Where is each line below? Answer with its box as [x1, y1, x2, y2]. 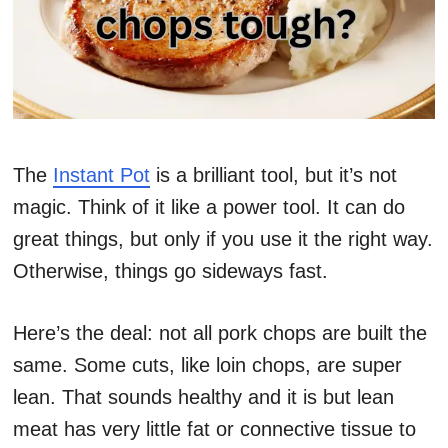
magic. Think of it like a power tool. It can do [13, 196, 405, 219]
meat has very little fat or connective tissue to [13, 418, 416, 441]
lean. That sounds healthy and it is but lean [13, 386, 394, 409]
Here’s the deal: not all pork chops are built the [13, 322, 427, 345]
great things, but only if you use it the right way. [13, 228, 433, 251]
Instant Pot [53, 164, 150, 187]
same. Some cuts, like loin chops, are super [13, 354, 402, 377]
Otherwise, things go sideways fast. [13, 260, 328, 283]
